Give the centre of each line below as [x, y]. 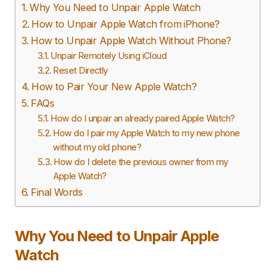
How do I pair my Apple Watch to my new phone [146, 133]
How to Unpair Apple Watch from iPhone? [126, 24]
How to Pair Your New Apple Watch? [114, 87]
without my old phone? [97, 147]
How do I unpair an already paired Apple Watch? [143, 118]
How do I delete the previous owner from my [141, 162]
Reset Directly [80, 71]
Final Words [57, 192]
